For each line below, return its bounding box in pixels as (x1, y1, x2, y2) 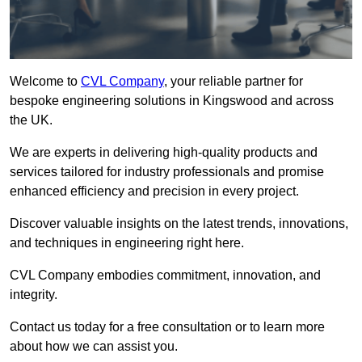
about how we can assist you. (10, 339, 178, 354)
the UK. (10, 113, 53, 128)
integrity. (10, 288, 57, 302)
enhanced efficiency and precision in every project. (10, 184, 299, 199)
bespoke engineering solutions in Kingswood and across (10, 94, 334, 108)
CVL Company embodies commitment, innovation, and (10, 268, 321, 283)
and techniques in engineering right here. (10, 236, 244, 250)
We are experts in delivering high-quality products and (10, 145, 318, 160)
